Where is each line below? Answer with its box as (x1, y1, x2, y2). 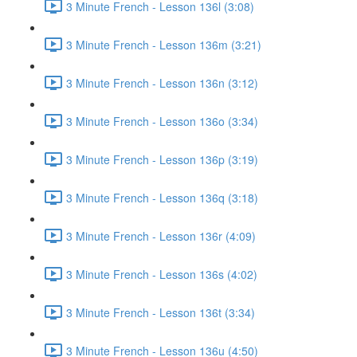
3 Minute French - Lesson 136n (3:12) (66, 74, 258, 91)
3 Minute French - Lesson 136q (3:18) (66, 189, 258, 206)
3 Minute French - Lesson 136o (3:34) (66, 112, 258, 129)
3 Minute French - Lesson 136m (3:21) (66, 36, 261, 53)
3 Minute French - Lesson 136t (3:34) (66, 304, 255, 320)
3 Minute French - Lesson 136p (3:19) (66, 151, 258, 167)
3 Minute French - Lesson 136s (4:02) (66, 265, 257, 282)
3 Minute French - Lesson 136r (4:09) (66, 227, 256, 244)
